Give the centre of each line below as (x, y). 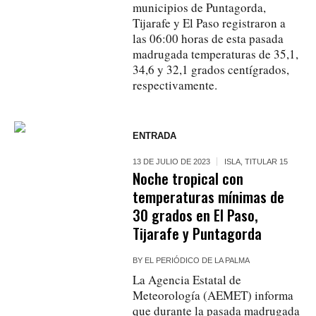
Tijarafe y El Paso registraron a (209, 23)
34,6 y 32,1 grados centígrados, (211, 69)
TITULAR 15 (267, 161)
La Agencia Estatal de (187, 279)
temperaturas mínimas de (209, 196)
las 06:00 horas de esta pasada (208, 38)
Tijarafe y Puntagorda (197, 233)
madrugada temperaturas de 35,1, (216, 54)
